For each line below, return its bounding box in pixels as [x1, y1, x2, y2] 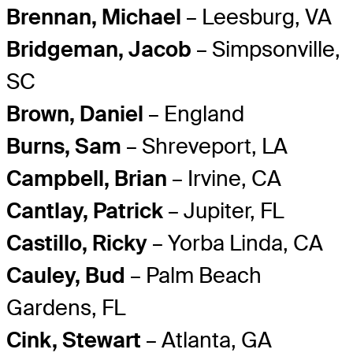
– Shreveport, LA [121, 132, 288, 161]
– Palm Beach [125, 262, 262, 290]
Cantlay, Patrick [6, 197, 163, 225]
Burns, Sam [6, 132, 121, 161]
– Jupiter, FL [163, 197, 284, 225]
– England [143, 100, 244, 128]
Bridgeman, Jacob [6, 35, 191, 64]
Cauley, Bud [6, 262, 125, 290]
